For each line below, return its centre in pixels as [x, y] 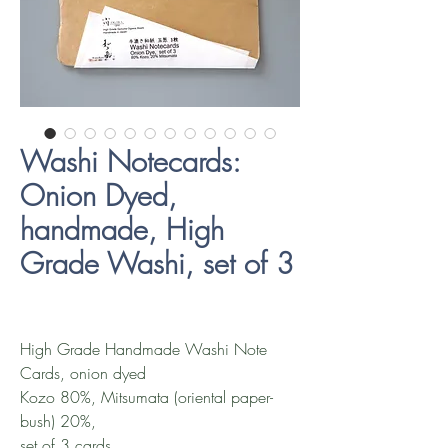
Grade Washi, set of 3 [157, 263]
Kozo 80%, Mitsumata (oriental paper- [146, 397]
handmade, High [122, 229]
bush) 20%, [58, 421]
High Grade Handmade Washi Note [143, 349]
